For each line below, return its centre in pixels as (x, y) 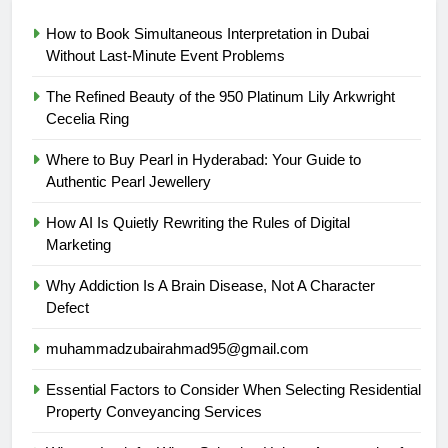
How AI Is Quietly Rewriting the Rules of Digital (198, 222)
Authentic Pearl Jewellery (128, 181)
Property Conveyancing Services (154, 411)
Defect (67, 307)
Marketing (80, 244)
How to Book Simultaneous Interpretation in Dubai (207, 33)
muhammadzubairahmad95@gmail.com (177, 348)
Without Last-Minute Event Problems (165, 55)
